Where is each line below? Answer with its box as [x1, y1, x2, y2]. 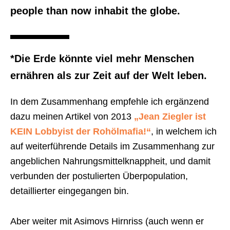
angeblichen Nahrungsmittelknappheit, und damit [10, 156, 210, 167]
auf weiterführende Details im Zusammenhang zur [10, 141, 215, 152]
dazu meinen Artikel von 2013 [10, 111, 134, 122]
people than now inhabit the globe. [10, 5, 180, 17]
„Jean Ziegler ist [134, 111, 206, 122]
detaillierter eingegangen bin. [10, 186, 129, 197]
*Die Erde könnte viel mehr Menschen [10, 53, 194, 65]
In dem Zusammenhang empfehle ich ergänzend [10, 97, 209, 107]
